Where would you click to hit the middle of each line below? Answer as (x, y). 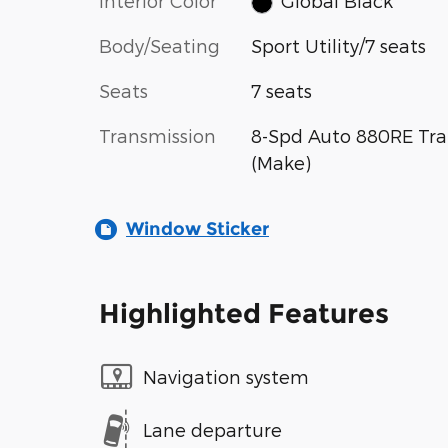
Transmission (157, 136)
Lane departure (212, 429)
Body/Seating (159, 46)
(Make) (280, 163)
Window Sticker (197, 229)
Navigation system (226, 376)
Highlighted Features (244, 314)
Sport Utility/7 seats (338, 46)
